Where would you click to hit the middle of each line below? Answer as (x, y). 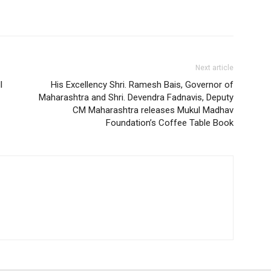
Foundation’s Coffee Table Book (170, 122)
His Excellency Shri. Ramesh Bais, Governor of (142, 84)
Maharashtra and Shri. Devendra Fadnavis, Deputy (136, 97)
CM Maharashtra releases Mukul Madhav (153, 110)
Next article (214, 67)
